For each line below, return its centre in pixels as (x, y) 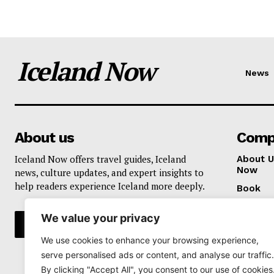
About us (44, 137)
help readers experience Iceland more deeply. (110, 186)
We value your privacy (101, 218)
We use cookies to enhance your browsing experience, (150, 240)
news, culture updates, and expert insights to (109, 172)
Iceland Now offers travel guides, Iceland (100, 159)
